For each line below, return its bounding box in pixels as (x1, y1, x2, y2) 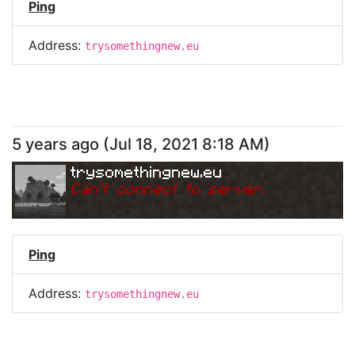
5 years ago (12, 135, 99, 154)
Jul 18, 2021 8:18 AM (109, 135, 264, 154)
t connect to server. (102, 178, 266, 197)
